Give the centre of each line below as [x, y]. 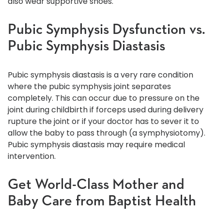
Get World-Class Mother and [96, 185]
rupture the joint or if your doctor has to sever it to [103, 122]
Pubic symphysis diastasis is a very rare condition [101, 75]
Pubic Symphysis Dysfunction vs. [107, 30]
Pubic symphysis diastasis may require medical [96, 145]
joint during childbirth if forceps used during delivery [106, 110]
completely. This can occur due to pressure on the [104, 98]
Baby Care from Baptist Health [102, 202]
